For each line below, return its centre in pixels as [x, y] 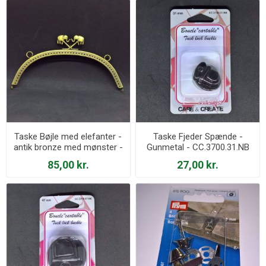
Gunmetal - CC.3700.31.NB [198, 148]
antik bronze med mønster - [68, 148]
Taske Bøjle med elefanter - [68, 137]
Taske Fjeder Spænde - [198, 137]
